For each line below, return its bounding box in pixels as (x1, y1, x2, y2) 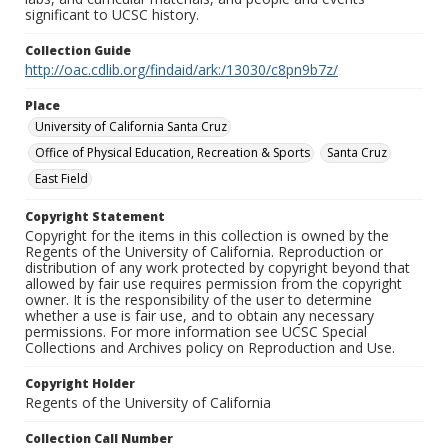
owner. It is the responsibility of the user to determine (25, 290, 372, 310)
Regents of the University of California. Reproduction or (25, 242, 383, 262)
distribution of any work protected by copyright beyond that (25, 258, 410, 278)
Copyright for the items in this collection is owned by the (25, 226, 389, 246)
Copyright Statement (25, 208, 165, 226)
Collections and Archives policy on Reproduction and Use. (25, 338, 395, 358)
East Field (35, 170, 88, 188)
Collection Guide (25, 42, 131, 60)
